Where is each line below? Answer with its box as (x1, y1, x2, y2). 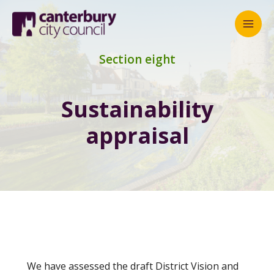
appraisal (85, 120, 189, 150)
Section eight (98, 51, 176, 67)
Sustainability (61, 94, 213, 124)
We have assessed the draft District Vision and (27, 259, 239, 273)
